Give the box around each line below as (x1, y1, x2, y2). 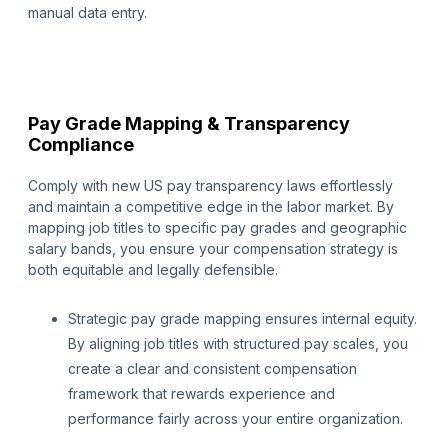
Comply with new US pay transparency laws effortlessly (28, 177, 393, 195)
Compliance (28, 134, 134, 156)
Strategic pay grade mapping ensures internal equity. (68, 310, 417, 328)
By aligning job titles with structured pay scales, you (68, 335, 408, 353)
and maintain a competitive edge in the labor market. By (28, 198, 394, 216)
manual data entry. (28, 4, 147, 22)
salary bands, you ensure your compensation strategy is (28, 240, 398, 258)
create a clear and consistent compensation (68, 360, 357, 378)
